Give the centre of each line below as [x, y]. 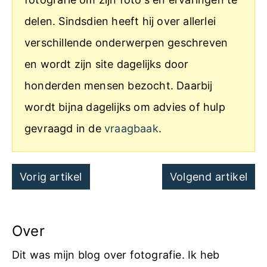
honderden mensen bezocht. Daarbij [119, 86]
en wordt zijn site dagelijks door [107, 64]
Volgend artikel [208, 177]
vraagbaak [131, 128]
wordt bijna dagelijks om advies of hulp [125, 107]
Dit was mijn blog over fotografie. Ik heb [116, 255]
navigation [56, 195]
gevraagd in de [64, 128]
